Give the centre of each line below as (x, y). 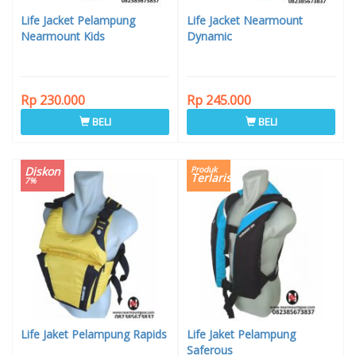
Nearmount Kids (63, 37)
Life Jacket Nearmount (245, 21)
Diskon (43, 172)
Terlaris (211, 178)
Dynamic (209, 37)
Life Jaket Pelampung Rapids (94, 335)
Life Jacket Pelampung (78, 21)
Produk (204, 170)
